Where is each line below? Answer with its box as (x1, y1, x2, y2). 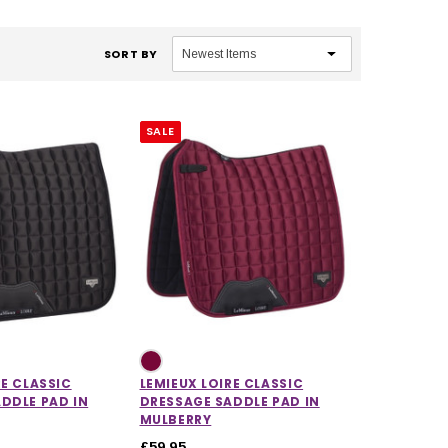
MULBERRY (139, 410, 212, 428)
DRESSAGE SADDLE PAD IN (139, 392, 320, 410)
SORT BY (103, 45, 158, 62)
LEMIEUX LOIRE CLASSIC (139, 374, 304, 392)
